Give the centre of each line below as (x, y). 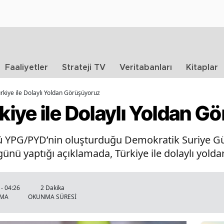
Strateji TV (84, 67)
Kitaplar (202, 67)
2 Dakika (52, 188)
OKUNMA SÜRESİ (52, 197)
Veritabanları (146, 67)
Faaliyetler (26, 67)
